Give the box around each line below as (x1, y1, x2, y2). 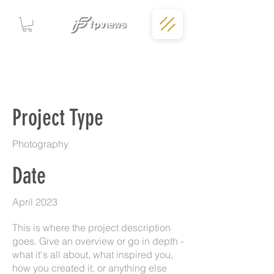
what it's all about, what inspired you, (12, 248, 173, 261)
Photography (12, 138, 68, 150)
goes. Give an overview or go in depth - (12, 235, 183, 248)
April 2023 (12, 196, 57, 209)
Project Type (12, 104, 103, 131)
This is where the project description (12, 221, 171, 234)
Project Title (12, 65, 80, 86)
